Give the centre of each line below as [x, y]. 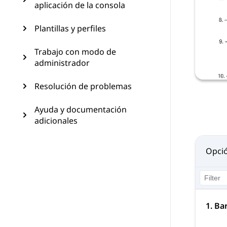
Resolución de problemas [83, 86]
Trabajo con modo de [75, 52]
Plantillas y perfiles [70, 28]
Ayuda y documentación [81, 109]
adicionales [56, 121]
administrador [62, 63]
